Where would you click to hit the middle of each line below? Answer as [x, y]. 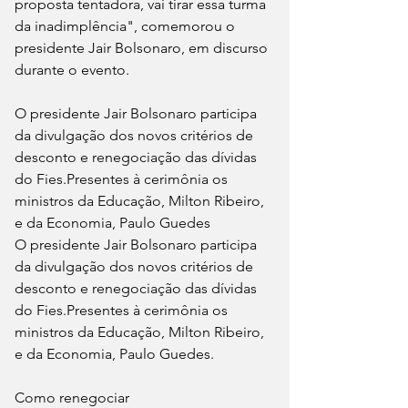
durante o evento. [72, 69]
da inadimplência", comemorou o [127, 25]
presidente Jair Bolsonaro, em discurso [143, 47]
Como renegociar [72, 397]
